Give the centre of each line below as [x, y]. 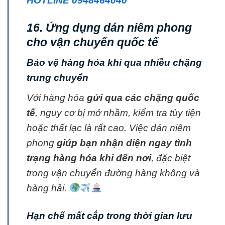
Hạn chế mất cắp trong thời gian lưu [109, 216]
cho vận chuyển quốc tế [92, 42]
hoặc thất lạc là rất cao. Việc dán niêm [109, 128]
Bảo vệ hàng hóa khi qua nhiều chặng [114, 63]
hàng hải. [48, 188]
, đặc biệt [171, 158]
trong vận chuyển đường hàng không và [113, 173]
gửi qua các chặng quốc [143, 98]
